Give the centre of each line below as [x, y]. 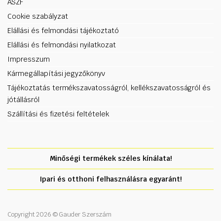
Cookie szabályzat [38, 16]
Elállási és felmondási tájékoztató [63, 30]
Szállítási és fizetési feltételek [58, 114]
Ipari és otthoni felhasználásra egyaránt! [110, 179]
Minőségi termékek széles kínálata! [110, 158]
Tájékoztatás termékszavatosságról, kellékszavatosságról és [109, 88]
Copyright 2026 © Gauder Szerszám [60, 214]
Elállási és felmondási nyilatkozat [62, 45]
